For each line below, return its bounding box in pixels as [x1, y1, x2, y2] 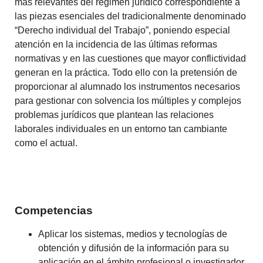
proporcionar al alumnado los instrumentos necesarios [15, 82, 241, 92]
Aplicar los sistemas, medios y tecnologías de [38, 228, 228, 239]
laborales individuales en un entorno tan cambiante [15, 124, 228, 134]
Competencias [15, 204, 93, 217]
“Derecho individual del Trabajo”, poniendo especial [15, 25, 231, 36]
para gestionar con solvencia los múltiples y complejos [15, 96, 242, 106]
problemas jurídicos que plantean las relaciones [15, 110, 214, 120]
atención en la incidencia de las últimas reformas [15, 39, 218, 50]
